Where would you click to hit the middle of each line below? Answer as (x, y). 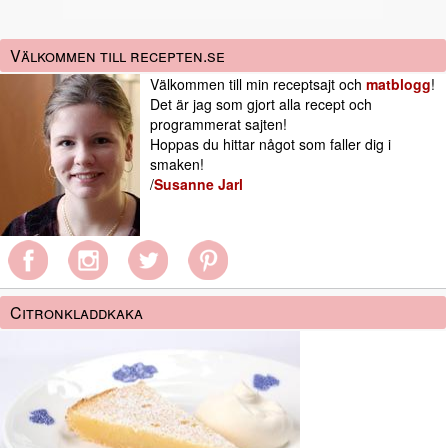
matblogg (398, 84)
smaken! (177, 164)
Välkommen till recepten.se (117, 56)
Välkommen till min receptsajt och (258, 84)
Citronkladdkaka (76, 313)
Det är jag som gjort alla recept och (261, 104)
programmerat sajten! (218, 124)
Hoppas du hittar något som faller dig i (270, 144)
